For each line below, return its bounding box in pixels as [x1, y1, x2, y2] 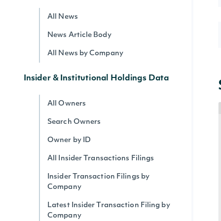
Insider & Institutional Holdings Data [24, 74, 170, 82]
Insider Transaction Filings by [47, 173, 150, 181]
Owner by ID [47, 137, 91, 144]
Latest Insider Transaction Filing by [47, 202, 170, 209]
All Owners [47, 100, 86, 108]
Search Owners [47, 118, 101, 126]
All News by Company [47, 50, 123, 57]
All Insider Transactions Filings [47, 155, 154, 162]
